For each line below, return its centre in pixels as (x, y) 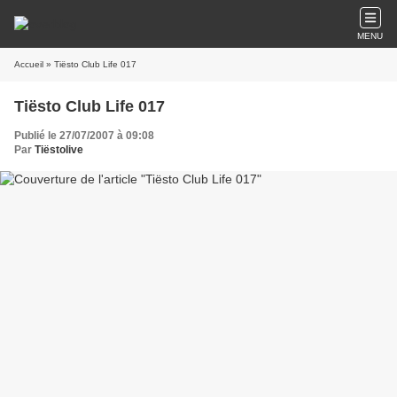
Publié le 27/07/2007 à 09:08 (84, 136)
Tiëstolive (59, 150)
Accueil (29, 64)
